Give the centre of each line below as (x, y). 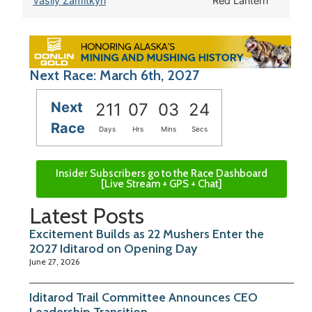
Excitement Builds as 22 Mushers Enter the (147, 234)
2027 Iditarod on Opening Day (113, 249)
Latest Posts (87, 216)
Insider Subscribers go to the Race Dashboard (162, 174)
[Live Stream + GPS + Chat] (162, 184)
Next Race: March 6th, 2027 (114, 76)
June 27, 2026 (54, 262)
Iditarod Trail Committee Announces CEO (143, 298)
